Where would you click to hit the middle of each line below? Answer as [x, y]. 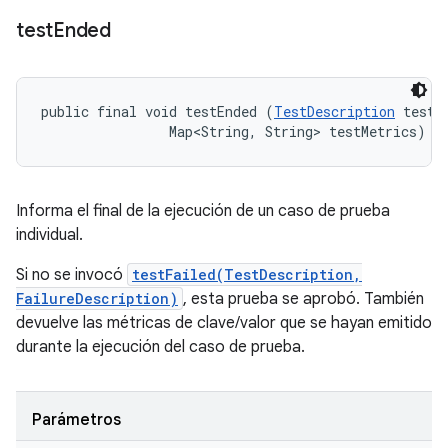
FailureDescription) [97, 298]
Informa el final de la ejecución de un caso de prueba [203, 211]
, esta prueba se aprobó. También [303, 299]
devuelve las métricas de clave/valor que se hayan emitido [224, 323]
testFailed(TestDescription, [247, 274]
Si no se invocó [71, 275]
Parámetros [76, 420]
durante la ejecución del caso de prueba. [160, 347]
